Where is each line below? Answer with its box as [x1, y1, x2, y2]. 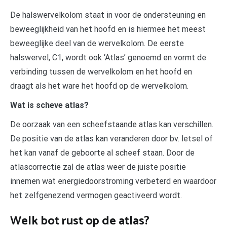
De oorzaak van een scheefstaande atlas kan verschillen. [10, 119, 213, 129]
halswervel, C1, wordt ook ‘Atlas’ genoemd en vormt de [10, 52, 206, 62]
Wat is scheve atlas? [10, 100, 89, 110]
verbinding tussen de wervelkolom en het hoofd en [10, 66, 192, 77]
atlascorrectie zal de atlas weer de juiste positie [10, 162, 186, 172]
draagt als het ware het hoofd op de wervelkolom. [10, 81, 188, 91]
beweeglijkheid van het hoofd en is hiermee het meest [10, 24, 206, 34]
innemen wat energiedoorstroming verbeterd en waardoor [10, 176, 216, 186]
